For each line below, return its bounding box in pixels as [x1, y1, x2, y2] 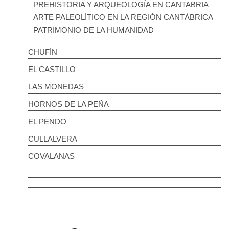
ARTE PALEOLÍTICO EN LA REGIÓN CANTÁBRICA [33, 12, 213, 21]
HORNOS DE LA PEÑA [28, 99, 109, 108]
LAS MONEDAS [28, 82, 84, 91]
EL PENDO [28, 117, 66, 126]
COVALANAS [28, 151, 75, 161]
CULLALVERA [28, 134, 77, 143]
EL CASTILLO [28, 64, 76, 74]
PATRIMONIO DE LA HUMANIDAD [33, 25, 154, 34]
